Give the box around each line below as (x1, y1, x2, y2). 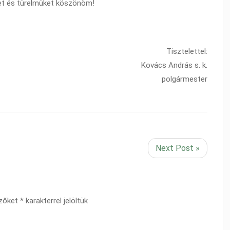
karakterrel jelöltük (24, 196, 88, 206)
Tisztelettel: (166, 47, 207, 56)
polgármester (162, 74, 207, 84)
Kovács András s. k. (141, 61, 207, 70)
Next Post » (156, 143, 200, 154)
